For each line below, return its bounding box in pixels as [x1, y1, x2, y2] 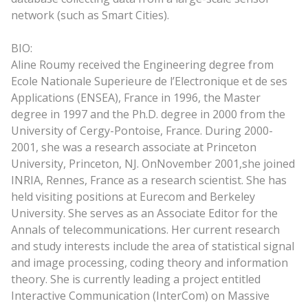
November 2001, [156, 155, 242, 171]
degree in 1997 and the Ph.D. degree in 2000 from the [10, 106, 285, 122]
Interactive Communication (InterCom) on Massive [10, 287, 269, 303]
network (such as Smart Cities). [10, 7, 169, 23]
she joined [241, 155, 295, 171]
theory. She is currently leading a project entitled [10, 271, 261, 287]
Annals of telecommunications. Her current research [10, 221, 280, 237]
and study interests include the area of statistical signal [10, 238, 294, 254]
